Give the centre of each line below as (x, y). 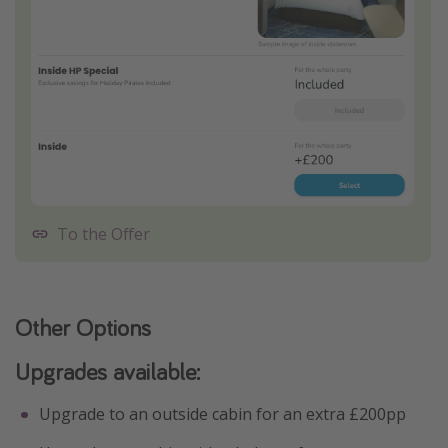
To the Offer (103, 233)
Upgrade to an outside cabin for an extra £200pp (222, 414)
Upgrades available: (107, 372)
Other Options (83, 328)
